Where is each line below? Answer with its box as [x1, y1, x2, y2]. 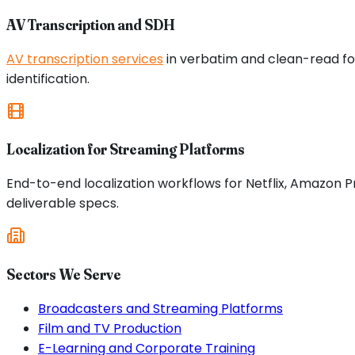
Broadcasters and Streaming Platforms [38, 299, 283, 318]
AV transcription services [6, 49, 163, 68]
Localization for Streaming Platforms [6, 140, 245, 159]
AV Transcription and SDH [6, 15, 175, 34]
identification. [6, 69, 90, 88]
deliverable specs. [6, 194, 119, 213]
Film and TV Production [38, 319, 181, 338]
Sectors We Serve [6, 265, 121, 284]
